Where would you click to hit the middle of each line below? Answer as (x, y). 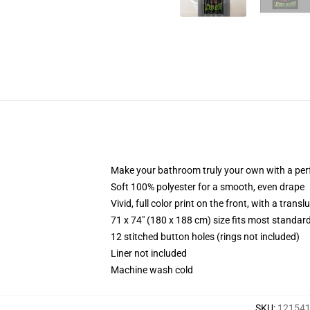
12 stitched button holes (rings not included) (205, 237)
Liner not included (149, 253)
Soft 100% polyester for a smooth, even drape (208, 187)
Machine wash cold (152, 270)
